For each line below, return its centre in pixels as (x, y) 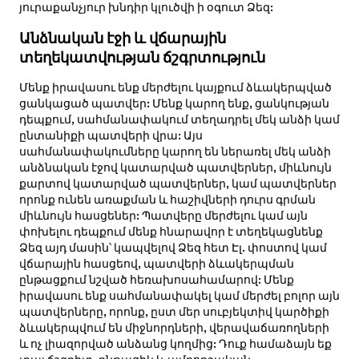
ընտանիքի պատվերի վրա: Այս (111, 136)
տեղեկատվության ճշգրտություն (142, 57)
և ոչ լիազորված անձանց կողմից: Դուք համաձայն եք (175, 344)
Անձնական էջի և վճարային (122, 38)
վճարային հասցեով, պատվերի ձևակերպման (156, 264)
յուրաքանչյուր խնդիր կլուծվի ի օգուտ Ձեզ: (146, 8)
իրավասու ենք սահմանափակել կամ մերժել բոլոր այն (179, 296)
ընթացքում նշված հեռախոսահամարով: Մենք (156, 280)
